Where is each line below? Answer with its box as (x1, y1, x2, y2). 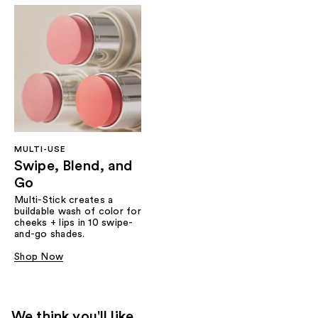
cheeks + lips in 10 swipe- (14, 217, 133, 228)
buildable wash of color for (14, 206, 141, 216)
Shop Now (14, 251, 63, 262)
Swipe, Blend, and (14, 158, 133, 173)
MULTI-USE (14, 144, 66, 153)
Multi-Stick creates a (14, 194, 114, 205)
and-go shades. (14, 229, 85, 239)
